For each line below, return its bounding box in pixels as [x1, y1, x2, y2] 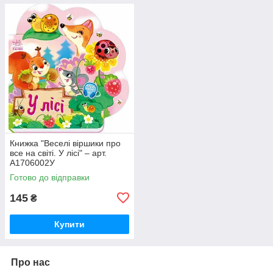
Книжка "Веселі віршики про [10, 138, 121, 148]
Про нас [11, 257, 50, 268]
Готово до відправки [10, 172, 90, 182]
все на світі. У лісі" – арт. [10, 147, 107, 158]
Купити [54, 219, 85, 229]
